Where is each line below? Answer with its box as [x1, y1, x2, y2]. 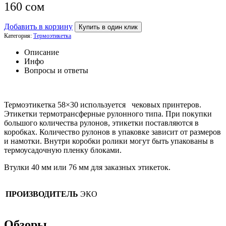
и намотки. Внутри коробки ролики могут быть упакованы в [4, 136, 214, 145]
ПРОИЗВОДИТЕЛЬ [6, 189, 78, 198]
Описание [24, 47, 59, 56]
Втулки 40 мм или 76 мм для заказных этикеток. [4, 162, 171, 172]
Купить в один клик [79, 23, 138, 31]
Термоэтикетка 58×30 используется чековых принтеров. [4, 100, 201, 109]
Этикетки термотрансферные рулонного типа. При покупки [4, 109, 212, 118]
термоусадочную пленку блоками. [4, 145, 122, 154]
